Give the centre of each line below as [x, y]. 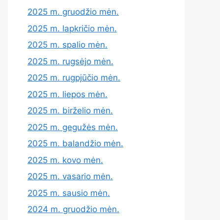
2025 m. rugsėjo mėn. [70, 61]
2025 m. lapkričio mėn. [72, 28]
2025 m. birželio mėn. [70, 110]
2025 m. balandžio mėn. [75, 143]
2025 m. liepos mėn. [68, 94]
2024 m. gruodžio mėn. [73, 209]
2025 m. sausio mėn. [69, 193]
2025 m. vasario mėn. [70, 176]
